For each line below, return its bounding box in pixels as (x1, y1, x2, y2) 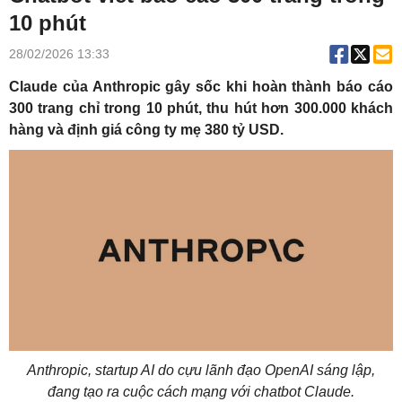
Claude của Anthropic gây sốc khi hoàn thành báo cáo (9, 78, 393, 94)
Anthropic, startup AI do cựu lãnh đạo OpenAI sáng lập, (27, 363, 375, 379)
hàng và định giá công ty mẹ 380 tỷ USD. (9, 121, 284, 137)
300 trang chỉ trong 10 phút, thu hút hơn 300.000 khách (9, 100, 393, 116)
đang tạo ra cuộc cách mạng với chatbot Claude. (48, 384, 354, 400)
